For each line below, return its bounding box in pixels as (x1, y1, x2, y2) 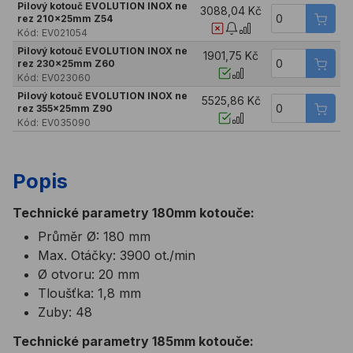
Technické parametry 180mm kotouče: (13, 205, 255, 221)
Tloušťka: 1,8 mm (38, 285, 141, 302)
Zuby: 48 (38, 304, 92, 321)
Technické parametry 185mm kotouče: (13, 333, 254, 350)
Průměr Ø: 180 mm (38, 229, 150, 245)
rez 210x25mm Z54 (17, 13, 113, 25)
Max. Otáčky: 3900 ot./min (38, 247, 195, 264)
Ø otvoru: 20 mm (38, 266, 139, 283)
